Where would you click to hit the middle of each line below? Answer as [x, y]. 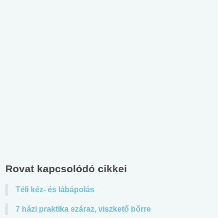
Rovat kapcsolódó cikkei [66, 168]
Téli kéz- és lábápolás [55, 189]
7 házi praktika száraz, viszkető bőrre [83, 209]
